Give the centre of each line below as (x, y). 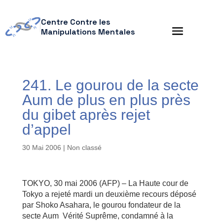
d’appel (46, 129)
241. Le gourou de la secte (110, 85)
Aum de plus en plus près (106, 100)
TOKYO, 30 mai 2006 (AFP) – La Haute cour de (105, 183)
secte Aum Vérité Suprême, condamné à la (97, 216)
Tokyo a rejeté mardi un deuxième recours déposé (109, 194)
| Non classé (81, 147)
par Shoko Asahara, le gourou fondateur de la (101, 205)
